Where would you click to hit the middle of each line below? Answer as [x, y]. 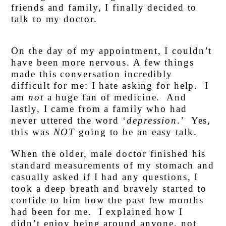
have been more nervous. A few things [103, 63]
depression [152, 121]
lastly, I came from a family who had [99, 109]
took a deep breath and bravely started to [109, 189]
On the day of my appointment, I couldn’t [112, 51]
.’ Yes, [194, 121]
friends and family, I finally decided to [104, 8]
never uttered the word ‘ [69, 121]
